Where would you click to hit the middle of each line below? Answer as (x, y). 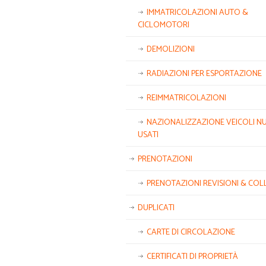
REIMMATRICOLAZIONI (186, 98)
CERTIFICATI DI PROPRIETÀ (192, 257)
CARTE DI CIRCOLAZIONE (191, 232)
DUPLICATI (156, 208)
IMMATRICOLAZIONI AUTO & (197, 13)
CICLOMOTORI (164, 25)
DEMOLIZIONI (171, 50)
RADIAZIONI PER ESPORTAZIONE (204, 74)
